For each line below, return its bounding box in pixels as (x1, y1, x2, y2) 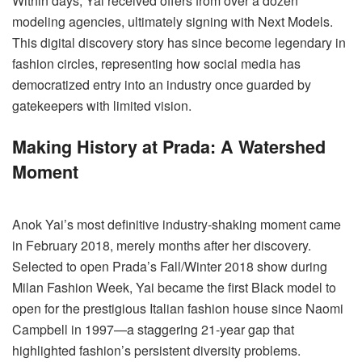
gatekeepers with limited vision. (12, 96, 192, 116)
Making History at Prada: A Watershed (12, 133, 326, 159)
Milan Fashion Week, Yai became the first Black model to (12, 277, 336, 297)
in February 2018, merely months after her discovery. (12, 235, 311, 255)
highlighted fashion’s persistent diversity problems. (12, 340, 301, 360)
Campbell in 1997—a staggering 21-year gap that (12, 319, 294, 339)
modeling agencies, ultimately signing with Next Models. (12, 12, 333, 32)
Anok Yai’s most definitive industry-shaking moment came (12, 214, 341, 234)
